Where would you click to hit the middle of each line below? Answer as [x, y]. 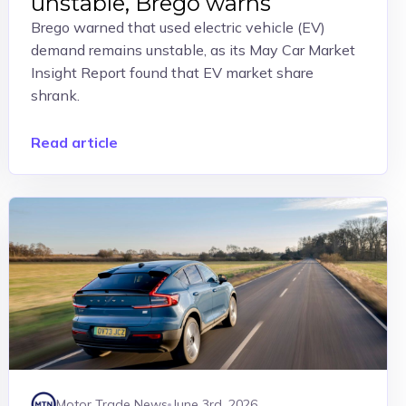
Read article [75, 142]
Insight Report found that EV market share [173, 72]
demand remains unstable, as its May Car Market [193, 50]
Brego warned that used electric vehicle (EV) [179, 27]
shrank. [56, 95]
